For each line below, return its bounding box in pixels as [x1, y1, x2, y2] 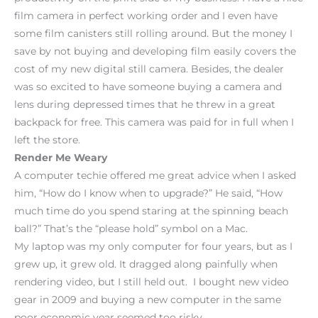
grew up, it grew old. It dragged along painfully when [14, 258, 278, 270]
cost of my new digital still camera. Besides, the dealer [14, 62, 284, 75]
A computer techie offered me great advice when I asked [14, 169, 296, 181]
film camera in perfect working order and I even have [14, 9, 278, 21]
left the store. [14, 133, 80, 146]
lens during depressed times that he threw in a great [14, 98, 275, 110]
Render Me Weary [14, 151, 107, 163]
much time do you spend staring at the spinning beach [14, 204, 288, 216]
